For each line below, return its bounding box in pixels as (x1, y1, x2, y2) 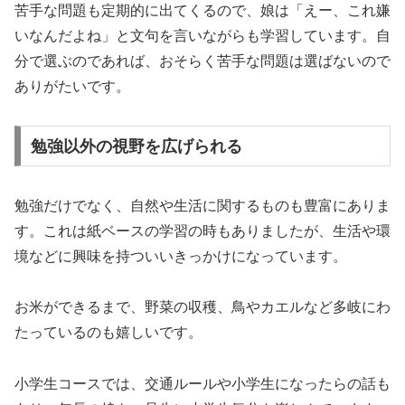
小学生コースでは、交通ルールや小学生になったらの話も (14, 376, 391, 392)
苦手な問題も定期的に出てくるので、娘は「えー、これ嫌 (14, 3, 391, 19)
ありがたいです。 (14, 79, 130, 95)
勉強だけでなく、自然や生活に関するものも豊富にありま (14, 197, 391, 213)
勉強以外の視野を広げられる (30, 137, 242, 155)
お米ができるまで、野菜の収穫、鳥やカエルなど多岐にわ (14, 299, 391, 316)
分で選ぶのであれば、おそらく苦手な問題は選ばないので (14, 53, 391, 70)
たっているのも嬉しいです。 (14, 325, 202, 341)
